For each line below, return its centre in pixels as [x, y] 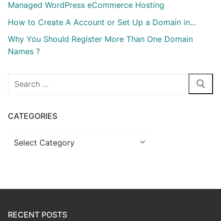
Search [20, 79]
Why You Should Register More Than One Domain [100, 39]
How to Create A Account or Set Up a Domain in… [102, 22]
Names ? [24, 52]
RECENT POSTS [37, 215]
